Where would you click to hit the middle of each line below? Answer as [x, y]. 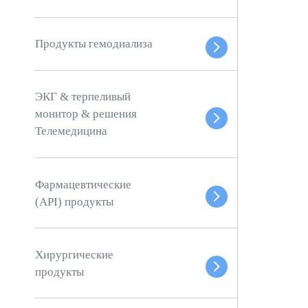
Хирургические [75, 254]
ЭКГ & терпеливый [83, 97]
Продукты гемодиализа [94, 44]
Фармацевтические [84, 184]
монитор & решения [86, 114]
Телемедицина [71, 131]
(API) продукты [75, 201]
